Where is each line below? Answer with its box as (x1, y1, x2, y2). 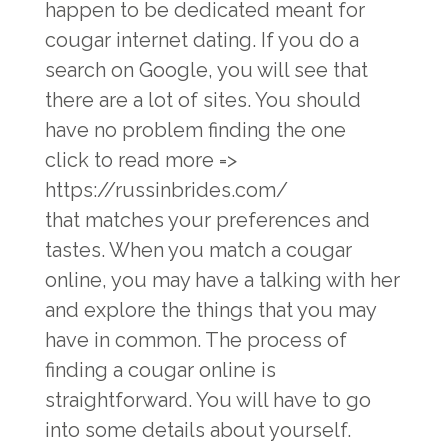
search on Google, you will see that (45, 58, 368, 82)
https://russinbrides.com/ (45, 178, 288, 202)
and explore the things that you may (45, 298, 376, 322)
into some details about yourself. (45, 418, 351, 442)
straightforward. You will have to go (45, 388, 371, 412)
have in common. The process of (45, 328, 347, 352)
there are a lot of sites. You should (45, 88, 361, 112)
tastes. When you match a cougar (45, 238, 352, 262)
